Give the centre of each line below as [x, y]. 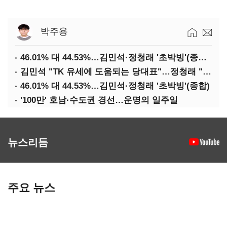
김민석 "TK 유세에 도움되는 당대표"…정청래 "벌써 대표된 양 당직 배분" [207, 72]
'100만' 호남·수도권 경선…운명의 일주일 [99, 100]
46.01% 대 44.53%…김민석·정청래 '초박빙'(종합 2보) [202, 58]
